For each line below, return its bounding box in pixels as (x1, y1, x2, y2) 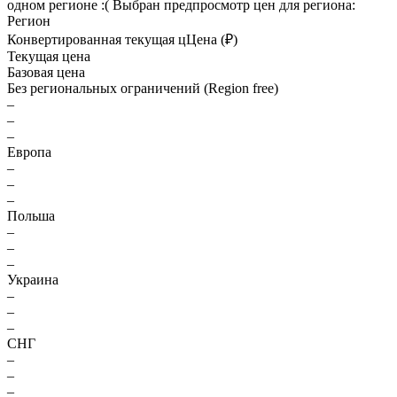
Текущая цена (7, 49, 90, 64)
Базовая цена (7, 65, 85, 80)
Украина (7, 272, 58, 287)
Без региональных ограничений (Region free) (7, 81, 278, 96)
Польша (7, 208, 55, 223)
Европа (7, 144, 51, 160)
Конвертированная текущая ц (7, 32, 186, 47)
